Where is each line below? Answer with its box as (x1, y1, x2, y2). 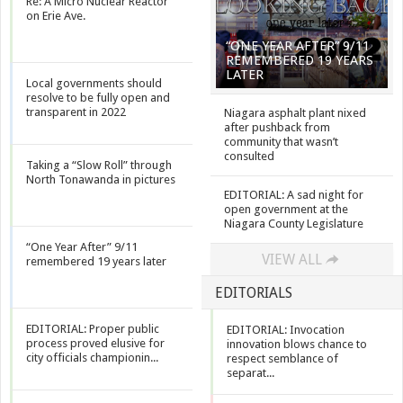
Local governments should (26, 76, 162, 90)
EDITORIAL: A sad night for (224, 188, 363, 202)
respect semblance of (227, 352, 338, 366)
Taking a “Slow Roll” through (26, 158, 172, 172)
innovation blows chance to (227, 337, 367, 352)
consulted (224, 149, 274, 164)
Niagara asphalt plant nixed (224, 106, 366, 121)
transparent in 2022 (26, 105, 126, 119)
